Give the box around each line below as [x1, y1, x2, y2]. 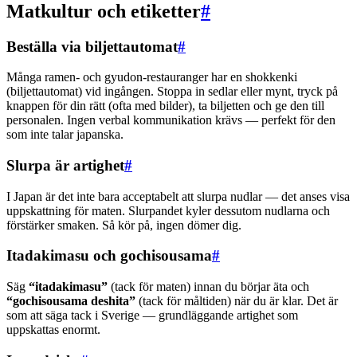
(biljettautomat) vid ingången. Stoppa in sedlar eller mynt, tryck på [6, 84, 338, 99]
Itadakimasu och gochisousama [6, 247, 212, 265]
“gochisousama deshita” [6, 294, 135, 308]
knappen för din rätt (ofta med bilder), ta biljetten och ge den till [6, 99, 324, 113]
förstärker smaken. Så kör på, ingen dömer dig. [6, 218, 241, 232]
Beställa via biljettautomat [6, 37, 178, 55]
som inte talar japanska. [6, 127, 124, 142]
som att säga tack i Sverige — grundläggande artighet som [6, 308, 298, 323]
